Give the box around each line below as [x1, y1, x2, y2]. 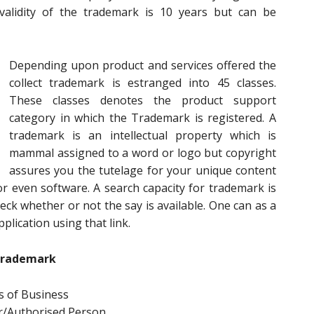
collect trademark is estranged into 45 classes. [9, 75, 276, 90]
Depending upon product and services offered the [9, 57, 276, 73]
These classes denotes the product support [9, 93, 276, 108]
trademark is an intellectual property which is [9, 128, 276, 143]
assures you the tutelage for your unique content [9, 163, 276, 178]
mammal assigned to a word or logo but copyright [9, 145, 276, 161]
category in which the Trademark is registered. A [9, 110, 276, 125]
